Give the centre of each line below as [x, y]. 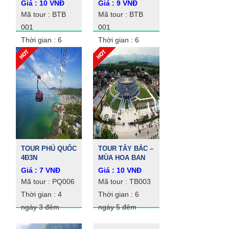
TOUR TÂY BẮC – [126, 148]
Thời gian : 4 [41, 194]
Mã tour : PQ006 [48, 181]
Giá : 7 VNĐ [41, 170]
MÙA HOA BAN [122, 158]
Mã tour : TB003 [125, 181]
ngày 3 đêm [40, 207]
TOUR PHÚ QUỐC [49, 148]
